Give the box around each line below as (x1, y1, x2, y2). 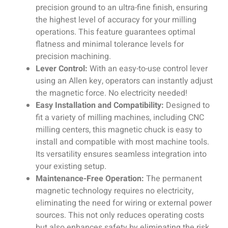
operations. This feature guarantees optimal (36, 25, 195, 38)
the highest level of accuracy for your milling (36, 13, 196, 26)
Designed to (164, 99, 210, 111)
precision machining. (36, 50, 111, 63)
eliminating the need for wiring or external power (36, 196, 212, 209)
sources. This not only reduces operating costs (36, 209, 204, 221)
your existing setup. (36, 160, 106, 173)
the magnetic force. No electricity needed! (36, 87, 187, 99)
